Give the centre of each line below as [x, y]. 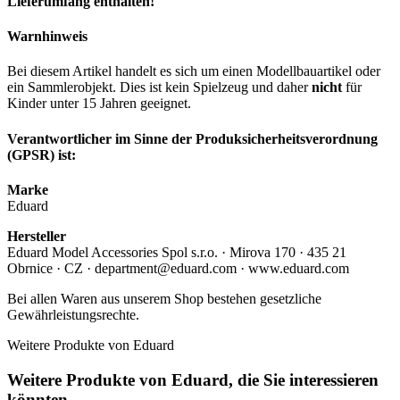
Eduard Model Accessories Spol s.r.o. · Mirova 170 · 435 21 [177, 252]
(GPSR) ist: [42, 154]
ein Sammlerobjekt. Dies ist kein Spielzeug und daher [159, 87]
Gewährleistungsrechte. [73, 314]
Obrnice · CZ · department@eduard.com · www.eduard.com [178, 268]
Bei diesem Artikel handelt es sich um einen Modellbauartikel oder [194, 71]
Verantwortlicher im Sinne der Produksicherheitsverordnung [192, 138]
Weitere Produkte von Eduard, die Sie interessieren [193, 379]
